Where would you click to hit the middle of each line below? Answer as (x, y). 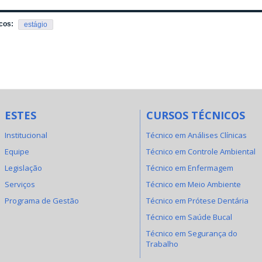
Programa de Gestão (42, 201)
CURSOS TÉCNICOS (196, 115)
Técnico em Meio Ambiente (194, 184)
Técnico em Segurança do (192, 233)
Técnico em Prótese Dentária (197, 201)
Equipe (17, 151)
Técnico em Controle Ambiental (201, 151)
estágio (36, 24)
